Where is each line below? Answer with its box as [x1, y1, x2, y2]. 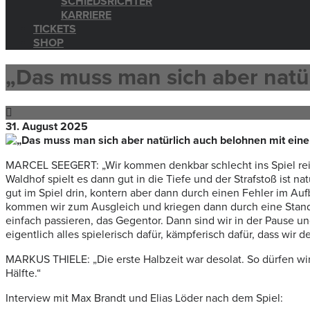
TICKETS [33, 22, 76, 36]
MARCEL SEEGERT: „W [6, 158, 115, 172]
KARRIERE [61, 8, 111, 22]
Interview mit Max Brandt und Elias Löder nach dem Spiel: [6, 291, 283, 305]
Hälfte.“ [6, 266, 41, 280]
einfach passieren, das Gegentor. [6, 213, 166, 228]
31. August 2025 [6, 119, 88, 134]
